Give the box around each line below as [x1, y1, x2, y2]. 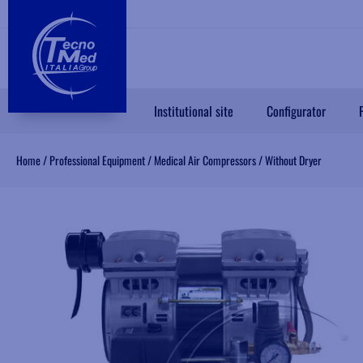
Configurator [267, 100, 326, 121]
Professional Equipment [49, 152, 145, 169]
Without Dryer [265, 152, 322, 169]
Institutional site [154, 100, 233, 121]
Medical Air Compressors [154, 152, 256, 169]
